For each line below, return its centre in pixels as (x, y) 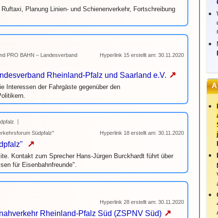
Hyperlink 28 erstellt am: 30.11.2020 (142, 202)
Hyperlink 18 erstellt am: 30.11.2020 (142, 133)
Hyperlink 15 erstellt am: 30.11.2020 (142, 55)
